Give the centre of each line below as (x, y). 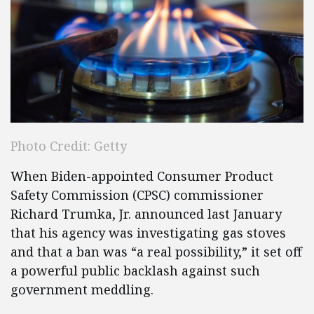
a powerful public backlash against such (135, 271)
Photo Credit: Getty (69, 146)
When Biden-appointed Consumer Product (142, 176)
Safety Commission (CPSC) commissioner (137, 195)
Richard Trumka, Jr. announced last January (146, 214)
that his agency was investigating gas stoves (148, 233)
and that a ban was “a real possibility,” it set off (156, 252)
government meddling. (86, 290)
